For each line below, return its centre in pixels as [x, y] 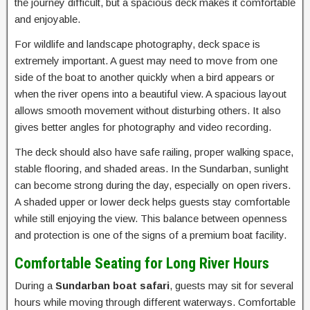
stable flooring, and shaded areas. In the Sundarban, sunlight [152, 169]
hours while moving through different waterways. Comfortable [155, 302]
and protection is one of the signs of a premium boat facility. [151, 235]
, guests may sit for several [231, 286]
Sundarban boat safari [112, 286]
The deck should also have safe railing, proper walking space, [154, 152]
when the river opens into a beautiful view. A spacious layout [151, 94]
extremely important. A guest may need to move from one [146, 61]
